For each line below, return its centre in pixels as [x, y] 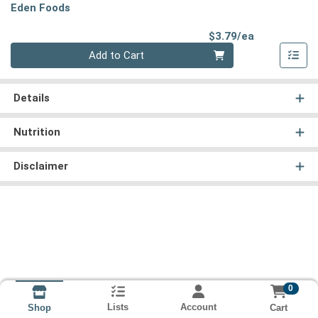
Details [31, 98]
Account [198, 307]
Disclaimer [40, 166]
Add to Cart [117, 56]
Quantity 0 [34, 50]
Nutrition [37, 132]
